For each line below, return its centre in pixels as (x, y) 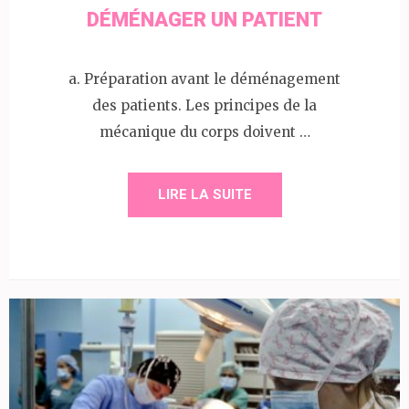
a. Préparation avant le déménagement (204, 79)
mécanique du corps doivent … (204, 132)
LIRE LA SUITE (204, 195)
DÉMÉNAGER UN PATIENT (204, 19)
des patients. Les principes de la (204, 106)
